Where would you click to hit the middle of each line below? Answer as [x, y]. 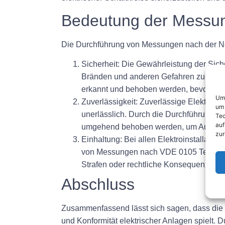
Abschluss [98, 185]
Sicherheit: [100, 64]
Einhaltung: [102, 140]
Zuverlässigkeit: [109, 102]
